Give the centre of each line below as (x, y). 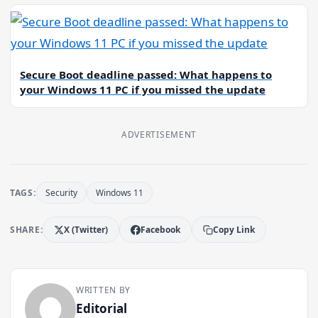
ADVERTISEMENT (159, 135)
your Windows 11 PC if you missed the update (143, 90)
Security (61, 193)
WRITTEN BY (104, 290)
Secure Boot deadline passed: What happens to (146, 75)
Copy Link (234, 230)
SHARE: (27, 230)
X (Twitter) (86, 230)
